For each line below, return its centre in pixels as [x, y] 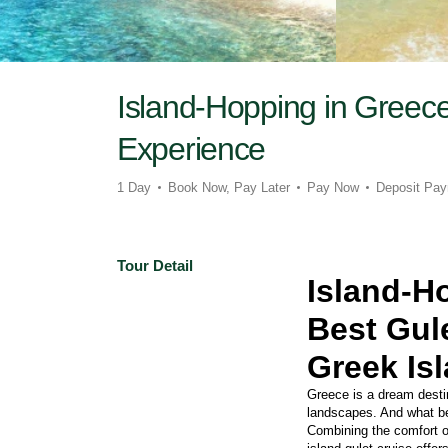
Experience [191, 149]
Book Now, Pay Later [229, 188]
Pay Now [333, 188]
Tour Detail [155, 266]
